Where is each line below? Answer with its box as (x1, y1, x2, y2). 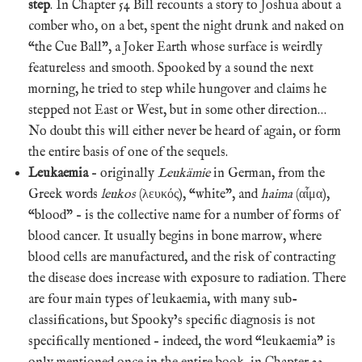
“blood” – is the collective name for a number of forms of (28, 207, 339, 224)
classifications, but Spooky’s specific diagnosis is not (28, 312, 315, 329)
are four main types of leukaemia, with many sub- (28, 291, 297, 308)
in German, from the (210, 165, 325, 182)
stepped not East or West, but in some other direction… (28, 102, 326, 119)
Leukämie (158, 165, 210, 182)
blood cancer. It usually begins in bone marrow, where (28, 228, 322, 245)
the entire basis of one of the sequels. (28, 144, 228, 161)
